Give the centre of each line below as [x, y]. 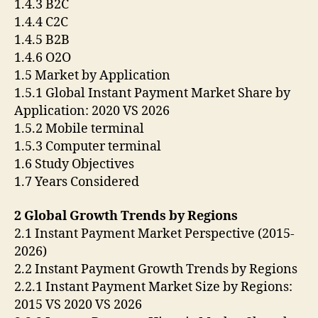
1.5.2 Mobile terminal [79, 129]
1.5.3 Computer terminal [88, 147]
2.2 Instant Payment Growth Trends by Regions [156, 269]
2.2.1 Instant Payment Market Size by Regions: [153, 287]
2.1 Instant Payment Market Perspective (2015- [154, 234]
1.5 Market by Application [92, 76]
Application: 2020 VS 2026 [92, 111]
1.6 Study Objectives [74, 165]
